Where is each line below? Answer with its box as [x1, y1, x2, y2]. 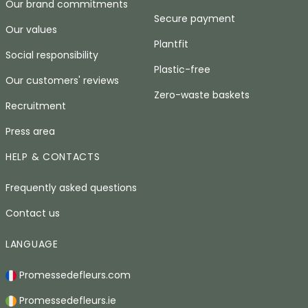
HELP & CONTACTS [5, 150, 100, 164]
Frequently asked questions [5, 181, 137, 195]
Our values [5, 23, 57, 36]
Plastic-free [154, 63, 210, 76]
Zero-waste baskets [154, 88, 250, 102]
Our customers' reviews [5, 74, 119, 87]
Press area [5, 124, 55, 138]
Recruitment [5, 99, 66, 113]
